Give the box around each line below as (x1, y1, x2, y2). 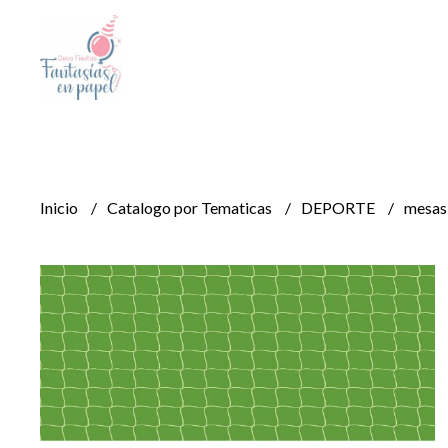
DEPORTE (301, 197, 378, 217)
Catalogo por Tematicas (107, 197, 275, 217)
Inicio (40, 197, 81, 217)
